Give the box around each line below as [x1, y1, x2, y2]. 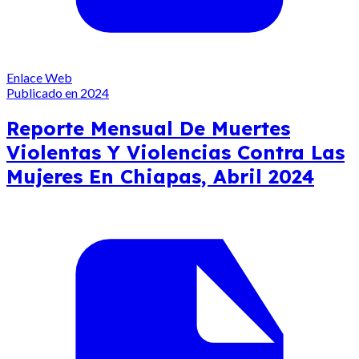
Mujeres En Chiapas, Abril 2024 [6, 163, 314, 188]
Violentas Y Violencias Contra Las [6, 139, 345, 164]
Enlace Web [6, 69, 72, 85]
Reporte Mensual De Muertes [6, 115, 290, 140]
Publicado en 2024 [6, 84, 109, 100]
